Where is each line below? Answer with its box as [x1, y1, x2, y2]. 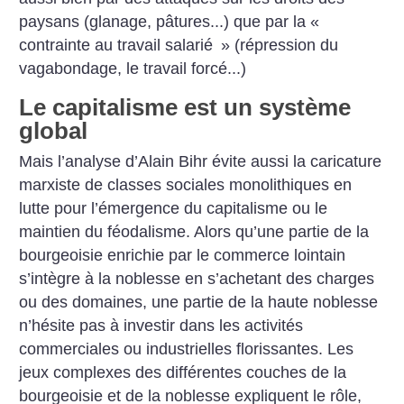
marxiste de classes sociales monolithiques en [19, 176, 353, 195]
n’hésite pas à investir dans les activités [19, 317, 304, 335]
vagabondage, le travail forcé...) [19, 59, 247, 78]
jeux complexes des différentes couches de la [19, 363, 347, 382]
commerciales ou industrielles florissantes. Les [19, 340, 354, 359]
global [19, 117, 88, 145]
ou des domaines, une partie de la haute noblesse [19, 293, 379, 312]
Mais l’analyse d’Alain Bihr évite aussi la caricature [19, 152, 382, 171]
